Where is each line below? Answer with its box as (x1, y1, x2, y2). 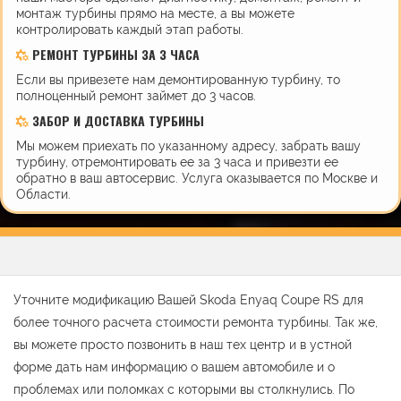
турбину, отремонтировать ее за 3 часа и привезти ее (16, 154, 338, 169)
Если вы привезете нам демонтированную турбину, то (16, 72, 340, 87)
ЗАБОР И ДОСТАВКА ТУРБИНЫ (29, 110, 204, 130)
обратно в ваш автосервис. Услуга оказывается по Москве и (16, 170, 378, 185)
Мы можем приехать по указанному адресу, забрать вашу (16, 138, 361, 153)
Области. (16, 186, 71, 201)
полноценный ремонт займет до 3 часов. (16, 88, 256, 103)
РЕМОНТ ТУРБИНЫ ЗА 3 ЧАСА (29, 44, 200, 64)
